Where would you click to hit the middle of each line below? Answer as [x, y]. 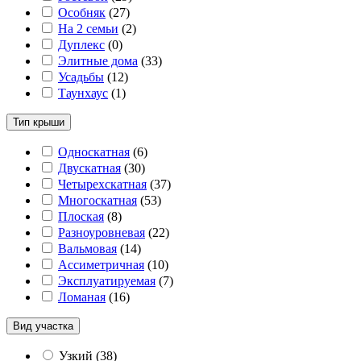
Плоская [81, 216]
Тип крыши [39, 122]
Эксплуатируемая [107, 280]
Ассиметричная [101, 264]
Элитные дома [98, 60]
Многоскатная [98, 200]
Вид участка [43, 326]
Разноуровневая [102, 232]
